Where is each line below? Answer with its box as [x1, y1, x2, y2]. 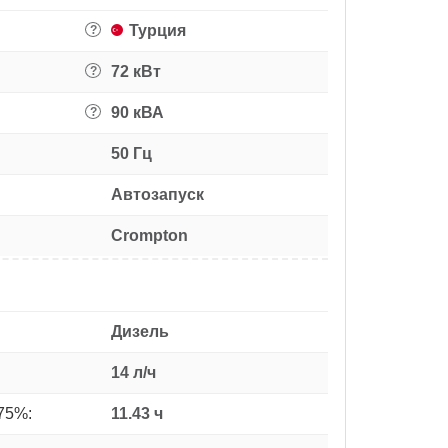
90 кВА [111, 103, 164, 121]
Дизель [111, 322, 169, 340]
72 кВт [111, 62, 161, 80]
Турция [129, 21, 186, 39]
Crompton [111, 226, 188, 244]
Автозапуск [111, 185, 204, 203]
